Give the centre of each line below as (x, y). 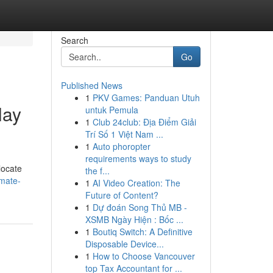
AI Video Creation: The (136, 183)
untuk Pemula (112, 110)
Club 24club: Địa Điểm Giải (144, 122)
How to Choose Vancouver (144, 256)
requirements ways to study (138, 158)
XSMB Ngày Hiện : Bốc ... (134, 219)
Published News (91, 85)
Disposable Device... (124, 244)
